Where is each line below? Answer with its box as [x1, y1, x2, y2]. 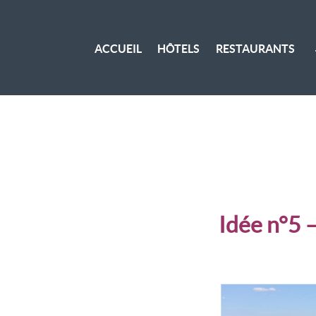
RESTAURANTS [215, 42, 295, 55]
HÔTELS [157, 42, 200, 55]
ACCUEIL [95, 42, 142, 55]
